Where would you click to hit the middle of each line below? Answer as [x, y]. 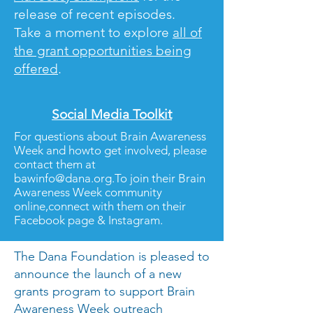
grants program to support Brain [104, 291]
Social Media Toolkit [112, 114]
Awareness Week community [88, 192]
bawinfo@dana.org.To [71, 178]
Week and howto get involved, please [110, 150]
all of [187, 32]
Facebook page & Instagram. [88, 220]
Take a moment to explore [93, 32]
